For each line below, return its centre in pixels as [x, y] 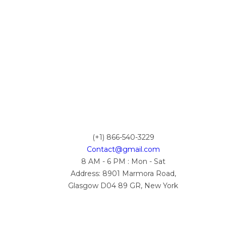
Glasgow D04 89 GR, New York [123, 186]
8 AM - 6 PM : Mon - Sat [123, 161]
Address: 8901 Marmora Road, [123, 174]
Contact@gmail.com [123, 149]
